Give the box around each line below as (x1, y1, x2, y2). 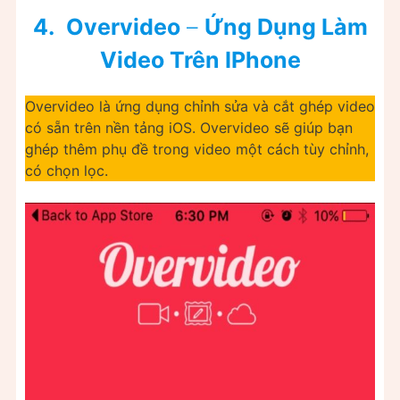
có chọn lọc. (25, 161, 108, 179)
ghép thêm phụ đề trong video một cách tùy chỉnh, (25, 139, 369, 158)
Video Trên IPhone (99, 46, 301, 73)
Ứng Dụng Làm (204, 12, 368, 40)
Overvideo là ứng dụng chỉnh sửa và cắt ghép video (25, 96, 375, 115)
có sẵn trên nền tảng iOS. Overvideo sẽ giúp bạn (25, 118, 353, 137)
